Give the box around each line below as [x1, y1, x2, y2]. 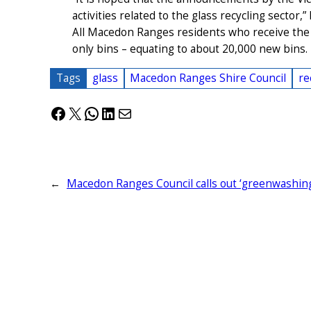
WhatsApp [83, 101, 162, 124]
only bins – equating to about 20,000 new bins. [72, 41, 308, 56]
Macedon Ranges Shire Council [130, 70, 287, 85]
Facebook [49, 101, 121, 124]
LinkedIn [99, 101, 165, 124]
